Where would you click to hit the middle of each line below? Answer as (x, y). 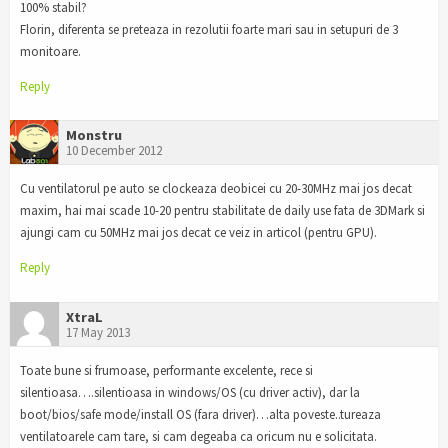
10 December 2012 (114, 151)
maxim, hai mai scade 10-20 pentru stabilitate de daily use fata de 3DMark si (222, 211)
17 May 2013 (98, 333)
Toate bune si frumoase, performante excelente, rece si (166, 371)
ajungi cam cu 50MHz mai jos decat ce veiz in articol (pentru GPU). (198, 233)
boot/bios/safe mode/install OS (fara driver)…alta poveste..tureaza (200, 415)
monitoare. (50, 51)
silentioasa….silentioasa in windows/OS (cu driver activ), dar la (190, 393)
